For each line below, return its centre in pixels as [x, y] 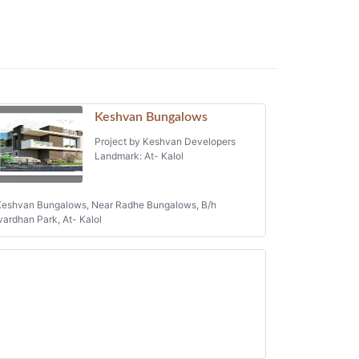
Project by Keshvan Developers [165, 142]
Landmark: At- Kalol [139, 156]
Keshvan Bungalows [151, 117]
